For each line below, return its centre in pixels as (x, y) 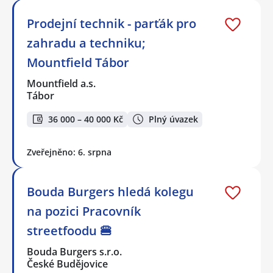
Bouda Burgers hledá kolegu (110, 192)
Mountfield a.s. (62, 83)
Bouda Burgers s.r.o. (75, 252)
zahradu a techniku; (86, 43)
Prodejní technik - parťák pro (112, 23)
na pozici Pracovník (84, 211)
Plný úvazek (173, 119)
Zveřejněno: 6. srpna (69, 152)
